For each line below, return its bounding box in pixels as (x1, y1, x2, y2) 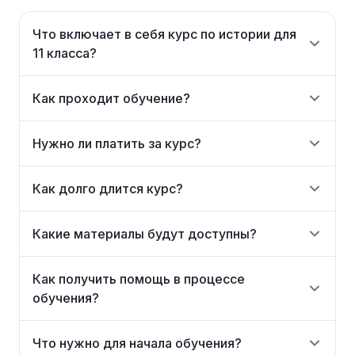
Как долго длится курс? (32, 181, 183, 197)
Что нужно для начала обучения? (32, 335, 242, 351)
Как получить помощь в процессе (32, 271, 245, 287)
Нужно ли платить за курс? (32, 136, 201, 151)
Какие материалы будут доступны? (32, 226, 257, 242)
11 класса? (32, 45, 97, 61)
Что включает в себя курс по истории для (32, 26, 296, 42)
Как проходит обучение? (32, 90, 190, 106)
